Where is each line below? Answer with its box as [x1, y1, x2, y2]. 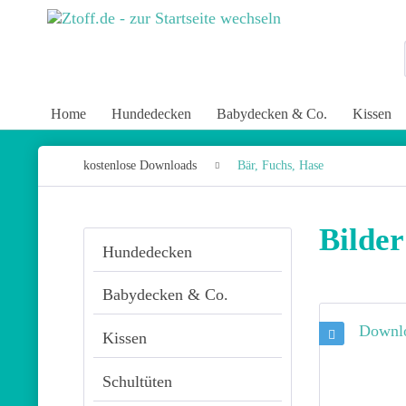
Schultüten [102, 372, 172, 391]
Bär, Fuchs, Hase [237, 158, 324, 172]
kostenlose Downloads [83, 158, 197, 172]
